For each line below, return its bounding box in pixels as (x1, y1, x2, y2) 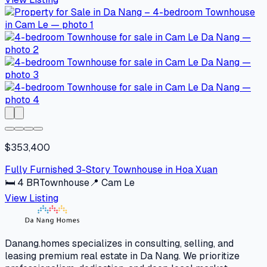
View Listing (5, 192, 58, 205)
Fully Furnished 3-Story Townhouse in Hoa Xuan (5, 163, 218, 176)
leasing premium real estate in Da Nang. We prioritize (5, 250, 240, 263)
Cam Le (101, 176, 135, 190)
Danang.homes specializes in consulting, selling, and (5, 237, 234, 250)
